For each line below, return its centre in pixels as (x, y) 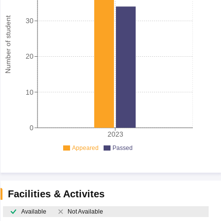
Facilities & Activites (56, 194)
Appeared (85, 148)
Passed (122, 148)
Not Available (85, 211)
